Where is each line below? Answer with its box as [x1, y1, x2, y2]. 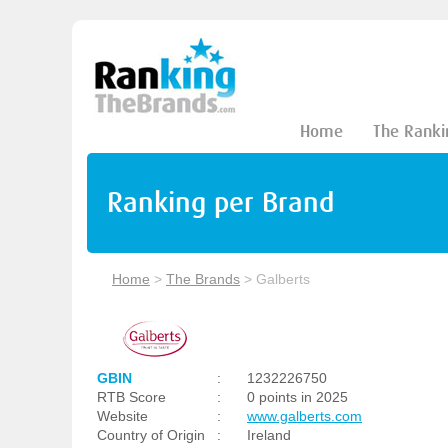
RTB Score [97, 389, 166, 405]
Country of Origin [97, 427, 205, 443]
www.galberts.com [247, 408, 362, 424]
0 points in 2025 [247, 389, 348, 405]
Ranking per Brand [107, 186, 334, 219]
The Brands [166, 271, 240, 287]
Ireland [247, 427, 291, 443]
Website [97, 408, 148, 424]
